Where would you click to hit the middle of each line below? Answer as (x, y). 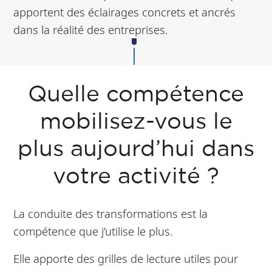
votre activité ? (136, 177)
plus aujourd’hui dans (136, 150)
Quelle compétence (136, 95)
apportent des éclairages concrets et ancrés (125, 12)
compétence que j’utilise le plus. (93, 231)
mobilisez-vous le (136, 123)
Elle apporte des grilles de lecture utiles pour (126, 259)
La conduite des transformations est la (111, 214)
